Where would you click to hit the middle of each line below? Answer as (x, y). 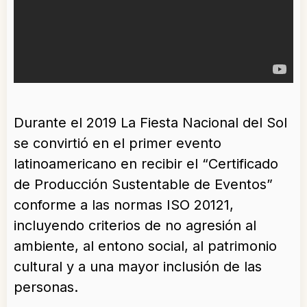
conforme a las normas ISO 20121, (124, 205)
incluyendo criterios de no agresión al (135, 225)
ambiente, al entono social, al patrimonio (145, 246)
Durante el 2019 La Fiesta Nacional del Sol (150, 123)
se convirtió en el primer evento (118, 143)
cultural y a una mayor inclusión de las (138, 267)
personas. (46, 287)
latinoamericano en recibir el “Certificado (146, 164)
